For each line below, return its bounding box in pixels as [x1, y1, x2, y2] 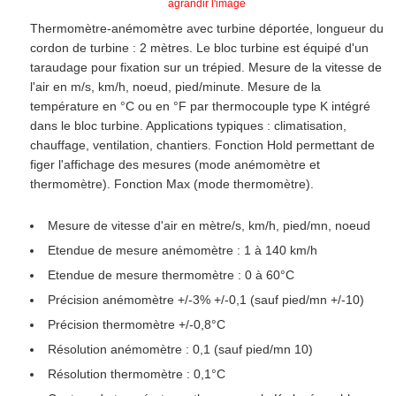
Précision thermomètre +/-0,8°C [47, 317, 225, 332]
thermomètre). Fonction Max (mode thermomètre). [29, 177, 314, 192]
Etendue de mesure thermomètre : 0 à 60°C [47, 268, 294, 283]
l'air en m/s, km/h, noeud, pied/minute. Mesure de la [29, 80, 321, 95]
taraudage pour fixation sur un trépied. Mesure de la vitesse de [29, 60, 382, 75]
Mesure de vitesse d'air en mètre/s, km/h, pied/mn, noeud [47, 218, 370, 233]
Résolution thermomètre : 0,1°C [47, 367, 225, 382]
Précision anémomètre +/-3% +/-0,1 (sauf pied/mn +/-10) [47, 293, 364, 308]
